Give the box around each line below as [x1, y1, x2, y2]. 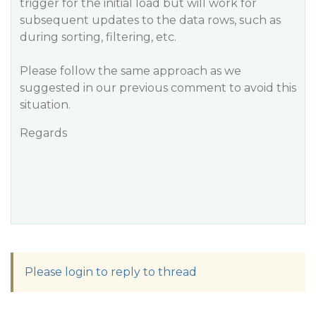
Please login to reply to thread [25, 265, 197, 279]
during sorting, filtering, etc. [20, 30, 176, 44]
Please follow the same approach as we [20, 64, 241, 78]
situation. [20, 98, 71, 111]
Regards [20, 126, 67, 140]
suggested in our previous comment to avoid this [20, 81, 296, 95]
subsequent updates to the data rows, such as [20, 13, 281, 27]
